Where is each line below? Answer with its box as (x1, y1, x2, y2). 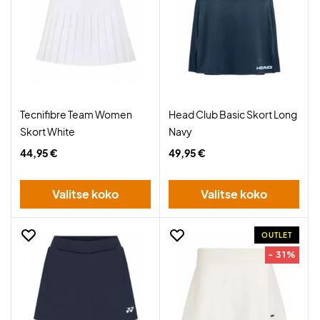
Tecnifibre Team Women (20, 108, 132, 121)
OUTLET (261, 231, 292, 239)
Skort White (20, 125, 75, 138)
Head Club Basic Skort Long (169, 108, 297, 121)
